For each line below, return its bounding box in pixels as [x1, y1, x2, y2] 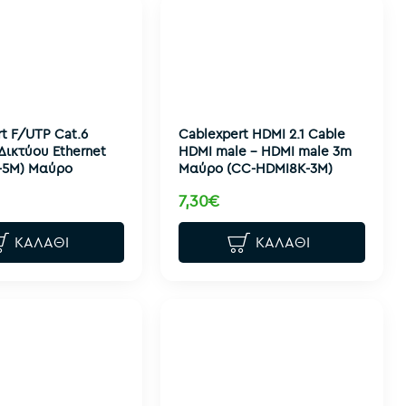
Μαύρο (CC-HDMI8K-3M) [178, 159, 333, 177]
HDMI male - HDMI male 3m [178, 141, 352, 159]
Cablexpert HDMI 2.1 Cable [178, 124, 345, 142]
